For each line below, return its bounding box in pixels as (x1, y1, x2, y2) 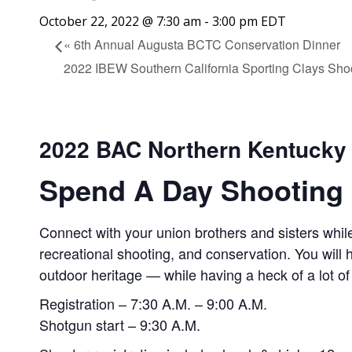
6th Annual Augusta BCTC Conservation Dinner (71, 35, 340, 53)
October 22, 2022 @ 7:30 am (39, 13, 201, 30)
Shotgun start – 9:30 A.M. (39, 313, 200, 335)
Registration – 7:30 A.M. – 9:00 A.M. (39, 292, 267, 313)
